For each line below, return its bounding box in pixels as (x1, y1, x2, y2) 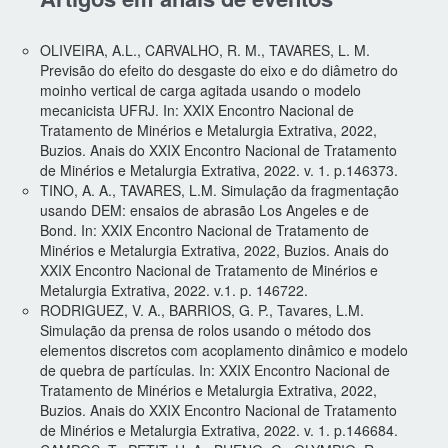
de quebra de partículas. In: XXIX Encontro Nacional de (40, 359, 390, 380)
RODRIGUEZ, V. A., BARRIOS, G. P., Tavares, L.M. (40, 299, 364, 320)
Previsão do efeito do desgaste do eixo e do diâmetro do (40, 59, 398, 80)
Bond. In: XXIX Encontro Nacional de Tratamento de (40, 219, 369, 240)
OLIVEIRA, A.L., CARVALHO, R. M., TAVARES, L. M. (40, 39, 370, 60)
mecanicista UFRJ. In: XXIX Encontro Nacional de (40, 99, 354, 120)
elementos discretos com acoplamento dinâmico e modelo (40, 339, 408, 360)
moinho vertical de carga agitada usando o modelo (40, 79, 361, 100)
